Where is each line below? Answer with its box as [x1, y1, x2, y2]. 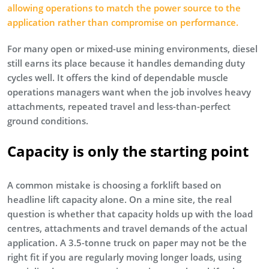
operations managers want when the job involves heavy [7, 85, 251, 98]
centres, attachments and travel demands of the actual [7, 222, 247, 234]
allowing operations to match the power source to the [7, 1, 241, 14]
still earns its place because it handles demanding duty [7, 56, 245, 69]
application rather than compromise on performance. [7, 16, 238, 28]
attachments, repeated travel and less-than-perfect [7, 100, 231, 112]
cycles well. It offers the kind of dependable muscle [7, 71, 228, 83]
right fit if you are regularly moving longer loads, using [7, 250, 241, 263]
